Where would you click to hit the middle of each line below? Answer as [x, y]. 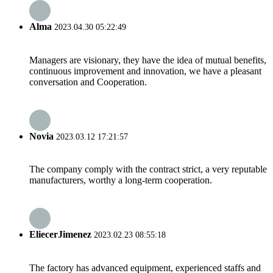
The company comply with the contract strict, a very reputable [148, 169]
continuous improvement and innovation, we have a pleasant [145, 71]
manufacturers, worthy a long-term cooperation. [121, 180]
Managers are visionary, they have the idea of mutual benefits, [148, 60]
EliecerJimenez [60, 235]
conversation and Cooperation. [88, 82]
